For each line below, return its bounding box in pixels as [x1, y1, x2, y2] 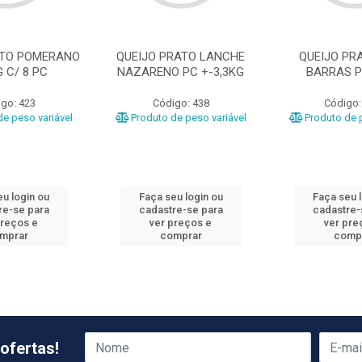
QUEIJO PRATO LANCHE [116, 49, 246, 64]
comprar [159, 229, 202, 242]
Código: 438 [152, 97, 209, 109]
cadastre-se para [138, 204, 223, 216]
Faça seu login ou [138, 191, 223, 203]
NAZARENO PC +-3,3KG [117, 65, 245, 79]
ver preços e [149, 217, 213, 229]
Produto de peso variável [128, 112, 246, 124]
